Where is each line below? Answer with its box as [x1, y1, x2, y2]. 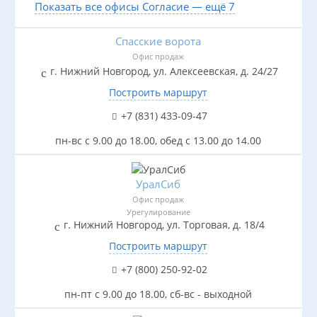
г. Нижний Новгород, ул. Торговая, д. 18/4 [63, 218, 265, 232]
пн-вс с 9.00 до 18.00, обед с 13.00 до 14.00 [55, 134, 261, 147]
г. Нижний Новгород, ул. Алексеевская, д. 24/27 [50, 64, 278, 79]
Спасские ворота [115, 34, 201, 50]
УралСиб [136, 177, 180, 192]
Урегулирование [126, 207, 190, 217]
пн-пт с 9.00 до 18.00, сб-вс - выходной [64, 287, 252, 301]
